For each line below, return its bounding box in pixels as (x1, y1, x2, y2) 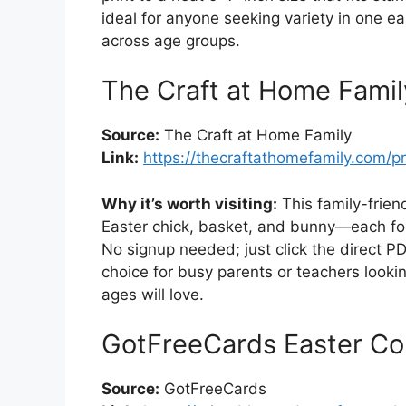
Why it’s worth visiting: (101, 194, 277, 213)
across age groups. (101, 31, 240, 50)
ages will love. (101, 285, 204, 304)
